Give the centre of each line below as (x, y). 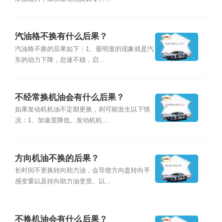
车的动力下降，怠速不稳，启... (59, 60)
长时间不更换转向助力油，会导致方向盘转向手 (82, 171)
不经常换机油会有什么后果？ (69, 98)
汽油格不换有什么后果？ (61, 37)
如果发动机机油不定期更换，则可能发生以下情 (82, 110)
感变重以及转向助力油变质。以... (63, 182)
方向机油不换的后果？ (57, 158)
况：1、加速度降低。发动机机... (61, 121)
